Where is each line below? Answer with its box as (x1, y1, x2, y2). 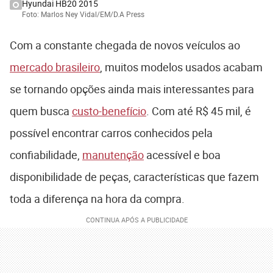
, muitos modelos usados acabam (100, 59, 263, 74)
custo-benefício (72, 103, 146, 118)
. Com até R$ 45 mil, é (146, 103, 251, 118)
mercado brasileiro (10, 59, 100, 74)
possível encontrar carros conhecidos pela (10, 125, 213, 140)
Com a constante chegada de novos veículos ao (10, 37, 240, 52)
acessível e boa (144, 147, 221, 162)
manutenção (82, 147, 144, 162)
